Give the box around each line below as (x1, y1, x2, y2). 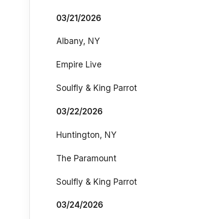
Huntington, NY (56, 130, 116, 140)
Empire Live (56, 60, 102, 70)
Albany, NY (56, 36, 100, 46)
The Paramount (56, 153, 116, 163)
